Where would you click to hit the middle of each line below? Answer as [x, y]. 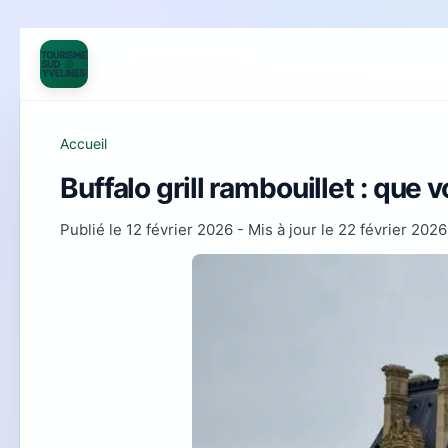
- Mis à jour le [285, 229]
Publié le [93, 229]
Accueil [83, 143]
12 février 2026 [179, 229]
